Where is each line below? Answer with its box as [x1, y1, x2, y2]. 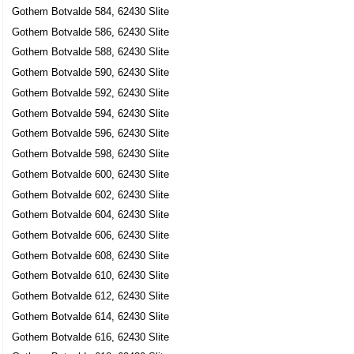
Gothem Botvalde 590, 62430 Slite [12, 66, 170, 79]
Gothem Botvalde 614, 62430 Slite [12, 310, 170, 322]
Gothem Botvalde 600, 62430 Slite [12, 168, 170, 180]
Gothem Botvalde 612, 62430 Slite [12, 290, 170, 303]
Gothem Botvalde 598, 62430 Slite [12, 148, 170, 160]
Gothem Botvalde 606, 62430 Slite [12, 229, 170, 241]
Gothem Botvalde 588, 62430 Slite [12, 46, 170, 58]
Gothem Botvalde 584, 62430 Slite [12, 5, 170, 17]
